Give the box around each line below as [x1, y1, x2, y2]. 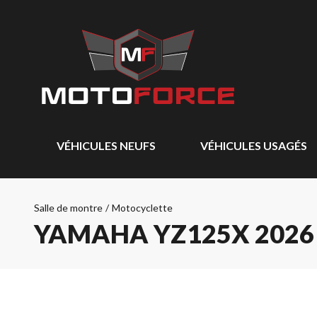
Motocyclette [112, 202, 173, 214]
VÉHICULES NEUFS [57, 139, 156, 152]
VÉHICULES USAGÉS [200, 139, 307, 152]
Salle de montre [34, 202, 103, 214]
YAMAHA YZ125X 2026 [34, 218, 314, 249]
